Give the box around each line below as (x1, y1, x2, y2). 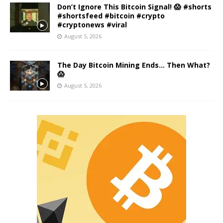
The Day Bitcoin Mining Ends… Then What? (57, 60, 210, 70)
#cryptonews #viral (57, 19, 127, 29)
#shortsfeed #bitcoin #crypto (57, 10, 165, 20)
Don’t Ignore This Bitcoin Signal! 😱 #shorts (57, 1, 212, 11)
